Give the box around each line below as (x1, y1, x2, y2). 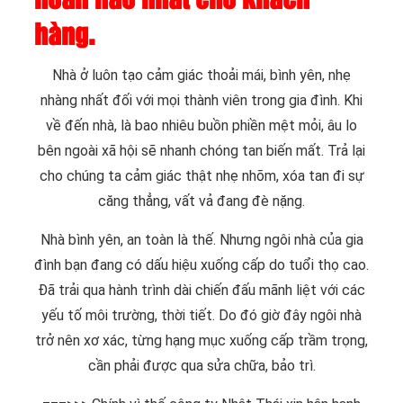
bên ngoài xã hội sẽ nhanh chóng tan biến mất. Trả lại (38, 141, 365, 159)
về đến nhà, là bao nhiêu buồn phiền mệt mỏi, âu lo (46, 116, 357, 134)
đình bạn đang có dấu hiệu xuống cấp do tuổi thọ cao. (34, 255, 369, 273)
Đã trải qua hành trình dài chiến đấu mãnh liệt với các (38, 281, 365, 299)
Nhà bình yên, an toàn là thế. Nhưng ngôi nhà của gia (40, 230, 363, 248)
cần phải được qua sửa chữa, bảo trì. (87, 356, 316, 374)
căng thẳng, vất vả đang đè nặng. (98, 192, 305, 210)
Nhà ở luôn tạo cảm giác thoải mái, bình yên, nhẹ (52, 66, 351, 84)
